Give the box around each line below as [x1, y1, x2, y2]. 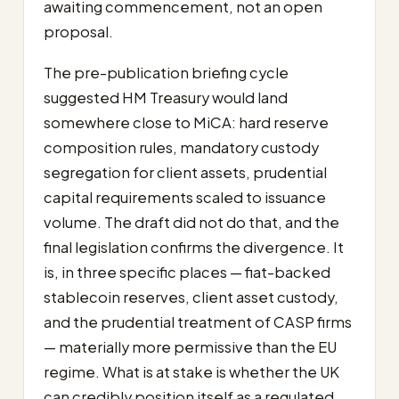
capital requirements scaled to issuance [44, 188, 326, 207]
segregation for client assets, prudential [44, 163, 327, 182]
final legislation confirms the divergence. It [44, 238, 344, 256]
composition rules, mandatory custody [44, 138, 319, 157]
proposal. [44, 22, 113, 41]
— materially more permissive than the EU [44, 338, 337, 356]
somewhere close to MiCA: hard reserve [44, 113, 329, 132]
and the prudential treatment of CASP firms [44, 313, 352, 331]
